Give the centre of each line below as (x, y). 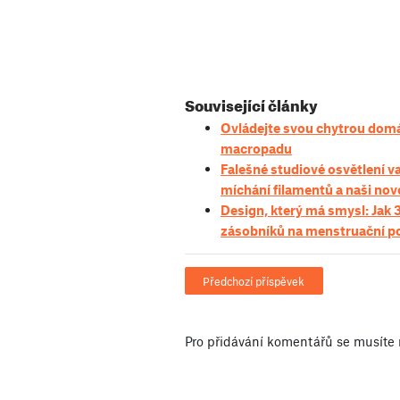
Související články (251, 104)
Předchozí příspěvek (254, 281)
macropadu (256, 149)
